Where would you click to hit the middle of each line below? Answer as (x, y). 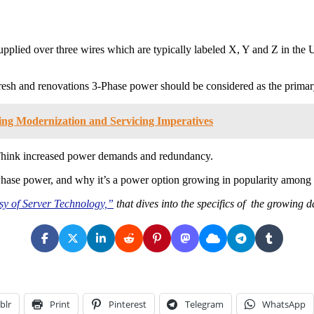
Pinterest (128, 304)
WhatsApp (284, 304)
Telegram (204, 304)
